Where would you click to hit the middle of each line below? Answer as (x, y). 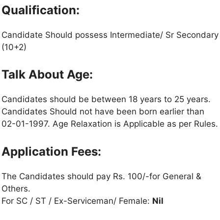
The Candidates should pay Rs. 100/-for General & (101, 176)
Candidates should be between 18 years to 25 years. (106, 99)
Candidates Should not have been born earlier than (103, 111)
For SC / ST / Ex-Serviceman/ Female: (77, 201)
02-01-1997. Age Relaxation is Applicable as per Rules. (110, 124)
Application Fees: (51, 151)
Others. (16, 188)
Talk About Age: (47, 74)
